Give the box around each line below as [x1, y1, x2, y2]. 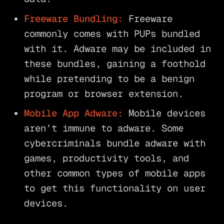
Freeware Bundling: [23, 12, 123, 25]
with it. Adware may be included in [23, 42, 211, 55]
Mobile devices [122, 107, 205, 120]
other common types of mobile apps [23, 167, 205, 180]
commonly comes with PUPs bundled [23, 27, 200, 40]
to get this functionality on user [23, 182, 205, 195]
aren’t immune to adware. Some [23, 122, 183, 135]
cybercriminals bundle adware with [23, 137, 205, 150]
